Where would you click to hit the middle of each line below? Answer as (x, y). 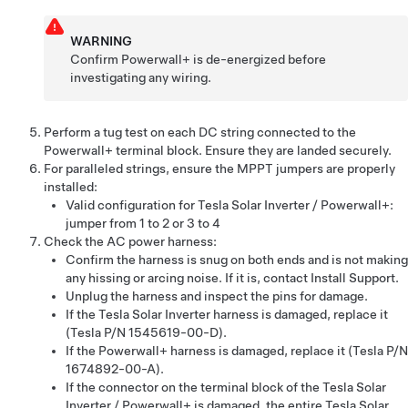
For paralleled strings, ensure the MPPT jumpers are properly (219, 168)
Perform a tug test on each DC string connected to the (200, 132)
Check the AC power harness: (130, 241)
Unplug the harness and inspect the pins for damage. (217, 296)
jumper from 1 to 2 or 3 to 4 (143, 223)
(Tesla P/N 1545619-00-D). (146, 332)
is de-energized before (259, 59)
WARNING (102, 41)
